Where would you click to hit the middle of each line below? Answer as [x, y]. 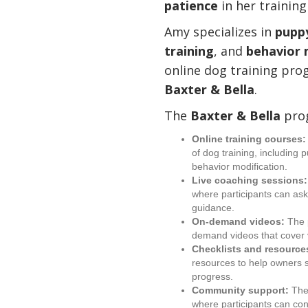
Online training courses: [249, 139]
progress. [213, 276]
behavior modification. [240, 166]
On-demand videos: [239, 221]
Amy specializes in [220, 32]
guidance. [213, 208]
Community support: [241, 290]
